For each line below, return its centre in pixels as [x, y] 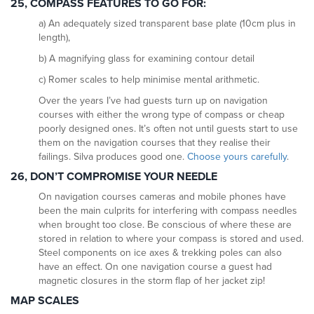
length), [54, 38]
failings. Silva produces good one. [113, 157]
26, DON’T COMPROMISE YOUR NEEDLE [114, 177]
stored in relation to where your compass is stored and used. [171, 239]
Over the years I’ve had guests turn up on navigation [153, 101]
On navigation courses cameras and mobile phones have [162, 197]
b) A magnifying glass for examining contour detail [146, 59]
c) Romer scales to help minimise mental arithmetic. [149, 80]
